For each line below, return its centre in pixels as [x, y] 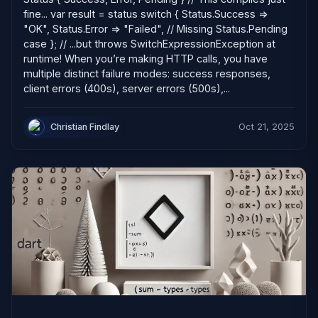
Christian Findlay [85, 127]
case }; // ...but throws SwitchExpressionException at [149, 44]
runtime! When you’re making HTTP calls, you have [146, 59]
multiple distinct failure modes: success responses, [147, 73]
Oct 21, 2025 [267, 127]
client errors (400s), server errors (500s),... [127, 88]
